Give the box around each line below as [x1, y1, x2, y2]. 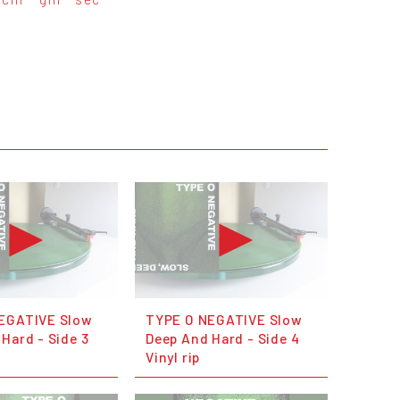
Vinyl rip [146, 347, 201, 365]
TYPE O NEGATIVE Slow [146, 310, 303, 328]
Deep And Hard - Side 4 [146, 329, 300, 346]
